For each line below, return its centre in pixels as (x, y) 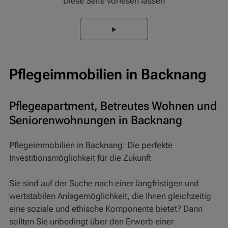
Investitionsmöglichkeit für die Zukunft (80, 158)
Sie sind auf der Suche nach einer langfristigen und (104, 183)
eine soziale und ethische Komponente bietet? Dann (106, 209)
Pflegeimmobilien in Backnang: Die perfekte (91, 145)
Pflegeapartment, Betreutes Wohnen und (113, 106)
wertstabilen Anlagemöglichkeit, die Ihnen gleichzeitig (110, 196)
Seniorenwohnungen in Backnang (95, 120)
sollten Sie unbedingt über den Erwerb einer (91, 222)
